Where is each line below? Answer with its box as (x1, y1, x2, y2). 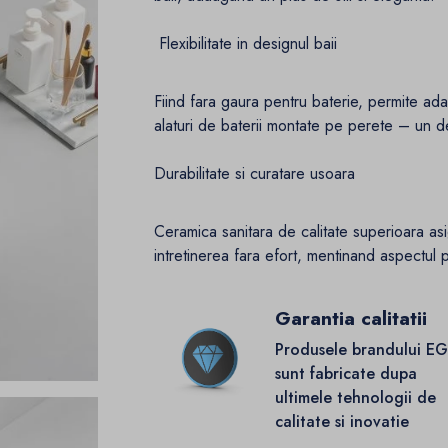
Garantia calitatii (275, 305, 428, 333)
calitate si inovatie (275, 410, 410, 434)
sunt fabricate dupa (275, 362, 418, 386)
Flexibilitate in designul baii (154, 32, 338, 56)
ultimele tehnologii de (275, 386, 437, 410)
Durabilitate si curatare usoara (154, 162, 356, 186)
